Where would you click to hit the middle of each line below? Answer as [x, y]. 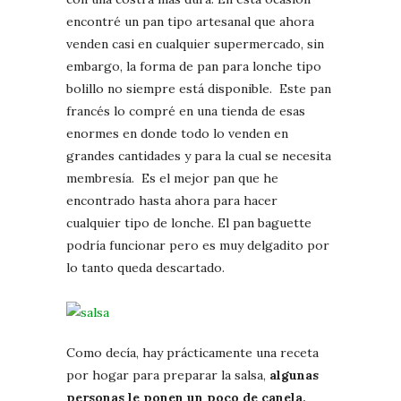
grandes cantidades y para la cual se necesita [199, 155]
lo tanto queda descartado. [145, 267]
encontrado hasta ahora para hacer [172, 200]
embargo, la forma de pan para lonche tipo [194, 66]
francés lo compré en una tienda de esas [186, 111]
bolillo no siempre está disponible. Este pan [199, 88]
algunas [294, 375]
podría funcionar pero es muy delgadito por [198, 245]
